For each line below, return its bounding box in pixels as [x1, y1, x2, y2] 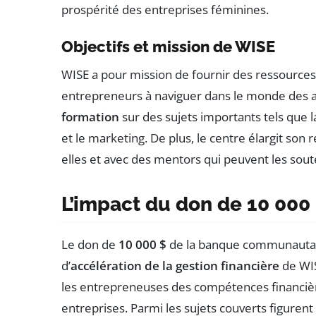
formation [61, 108, 119, 125]
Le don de [61, 236, 119, 253]
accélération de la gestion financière [71, 257, 279, 274]
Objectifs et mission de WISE [61, 37, 275, 56]
